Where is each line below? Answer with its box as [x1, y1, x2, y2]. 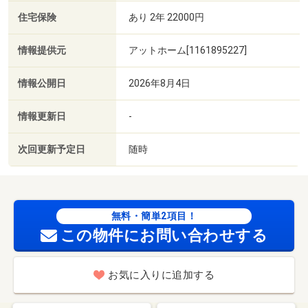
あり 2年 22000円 [129, 11, 204, 23]
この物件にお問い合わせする [60, 227, 268, 245]
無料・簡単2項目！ [111, 210, 197, 222]
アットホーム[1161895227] [129, 44, 247, 56]
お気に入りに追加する [108, 269, 214, 282]
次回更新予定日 [18, 143, 85, 155]
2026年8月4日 [129, 77, 190, 89]
